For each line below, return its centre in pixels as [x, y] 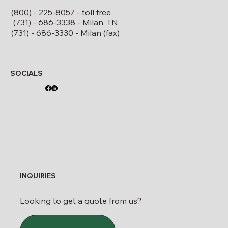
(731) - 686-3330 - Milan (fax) [65, 33]
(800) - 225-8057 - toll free [76, 12]
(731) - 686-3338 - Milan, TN [64, 23]
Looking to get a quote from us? [80, 201]
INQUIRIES [38, 175]
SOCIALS [26, 73]
